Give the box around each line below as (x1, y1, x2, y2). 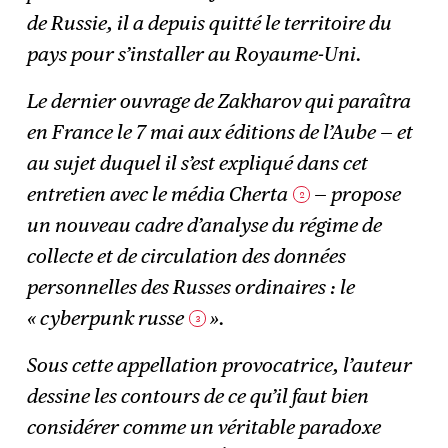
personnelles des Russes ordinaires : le (27, 275, 356, 300)
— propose (310, 182, 402, 207)
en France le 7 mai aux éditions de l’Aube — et (27, 120, 414, 145)
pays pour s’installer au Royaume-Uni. (27, 42, 363, 67)
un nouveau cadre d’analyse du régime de (27, 213, 383, 238)
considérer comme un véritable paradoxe (27, 414, 382, 439)
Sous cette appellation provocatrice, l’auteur (27, 352, 413, 377)
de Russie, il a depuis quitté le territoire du (27, 11, 393, 36)
